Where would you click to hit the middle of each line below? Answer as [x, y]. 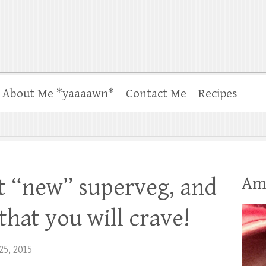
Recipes [218, 94]
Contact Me [156, 94]
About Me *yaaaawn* [58, 94]
